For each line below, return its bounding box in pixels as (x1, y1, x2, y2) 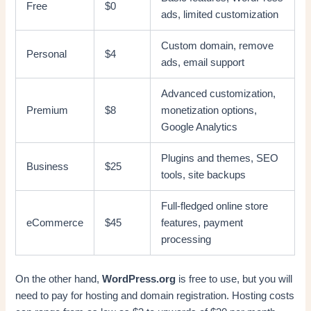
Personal (26, 49, 67, 60)
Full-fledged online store (161, 201, 269, 212)
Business (26, 161, 69, 173)
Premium (26, 105, 69, 117)
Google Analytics (161, 121, 238, 133)
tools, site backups (161, 169, 246, 181)
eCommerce (26, 217, 84, 229)
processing (161, 234, 212, 246)
